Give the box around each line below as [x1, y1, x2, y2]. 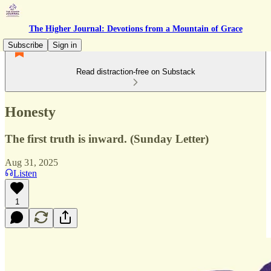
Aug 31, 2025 [5, 157, 58, 168]
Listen [13, 168, 37, 178]
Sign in [53, 41, 77, 50]
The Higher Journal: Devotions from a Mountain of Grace [28, 24, 243, 33]
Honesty [5, 103, 56, 120]
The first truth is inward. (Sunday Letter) [5, 132, 209, 145]
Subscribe [8, 41, 43, 50]
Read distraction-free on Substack [76, 67, 195, 76]
